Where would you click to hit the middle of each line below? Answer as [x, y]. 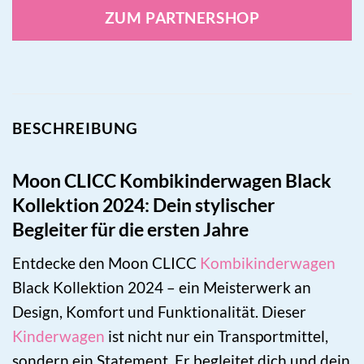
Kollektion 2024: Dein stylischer [143, 205]
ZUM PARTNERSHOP [182, 17]
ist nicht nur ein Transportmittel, [217, 336]
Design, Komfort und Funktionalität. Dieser [159, 312]
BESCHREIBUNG [75, 128]
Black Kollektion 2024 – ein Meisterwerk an [162, 288]
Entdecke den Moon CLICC [106, 263]
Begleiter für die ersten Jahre [130, 230]
